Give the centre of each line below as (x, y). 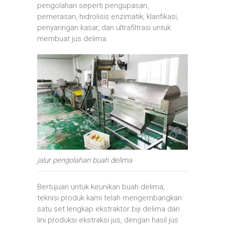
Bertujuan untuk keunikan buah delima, (101, 187)
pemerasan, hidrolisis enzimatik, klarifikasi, (108, 16)
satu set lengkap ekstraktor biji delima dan (108, 209)
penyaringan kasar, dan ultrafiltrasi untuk (104, 27)
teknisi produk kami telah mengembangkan (109, 198)
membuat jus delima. (73, 38)
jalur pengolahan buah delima (85, 160)
